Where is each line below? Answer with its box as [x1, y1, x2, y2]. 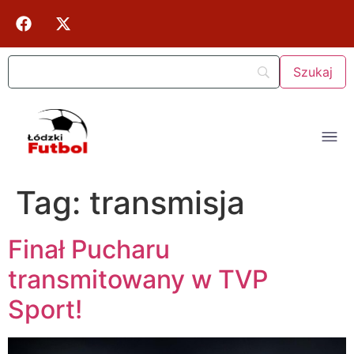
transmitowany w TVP [8, 264, 268, 296]
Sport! [8, 294, 82, 326]
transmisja [89, 183, 245, 223]
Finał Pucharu [8, 234, 170, 265]
